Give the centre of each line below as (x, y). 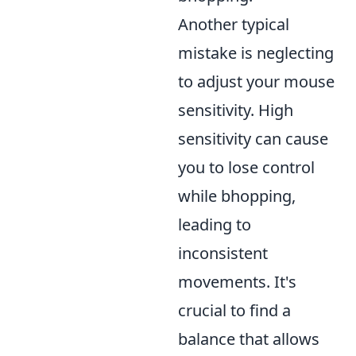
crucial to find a (234, 311)
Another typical (234, 25)
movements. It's (237, 282)
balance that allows (249, 339)
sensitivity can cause (253, 139)
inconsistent (223, 253)
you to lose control (246, 168)
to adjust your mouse (256, 82)
